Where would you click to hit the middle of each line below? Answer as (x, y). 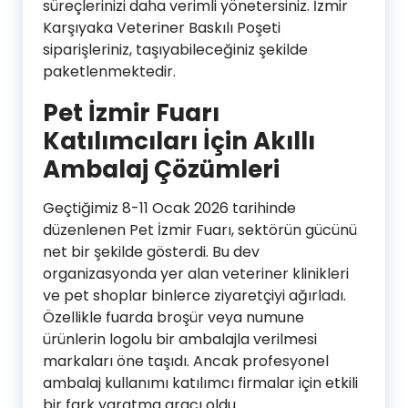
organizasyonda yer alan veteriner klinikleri (196, 273)
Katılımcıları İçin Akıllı (179, 141)
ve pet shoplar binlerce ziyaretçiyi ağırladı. (194, 295)
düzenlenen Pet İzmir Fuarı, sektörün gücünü (200, 229)
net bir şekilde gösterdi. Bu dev (151, 251)
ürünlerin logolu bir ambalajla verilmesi (180, 339)
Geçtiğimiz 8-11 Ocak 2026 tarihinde (169, 208)
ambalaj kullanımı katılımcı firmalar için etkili (200, 382)
